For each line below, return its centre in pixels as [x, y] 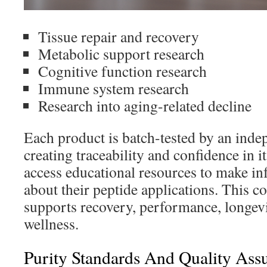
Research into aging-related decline [145, 105]
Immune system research [114, 88]
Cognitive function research [122, 71]
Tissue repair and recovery [119, 36]
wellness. [51, 223]
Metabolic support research [121, 54]
